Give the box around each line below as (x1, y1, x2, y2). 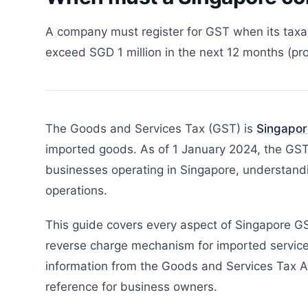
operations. (45, 183, 107, 197)
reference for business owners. (45, 279, 217, 294)
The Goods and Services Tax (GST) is (45, 121, 256, 135)
